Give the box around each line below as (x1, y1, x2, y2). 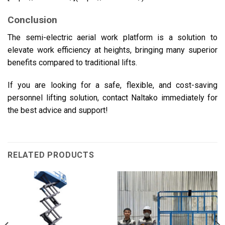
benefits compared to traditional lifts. (8, 57, 137, 67)
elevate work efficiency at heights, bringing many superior (8, 45, 217, 55)
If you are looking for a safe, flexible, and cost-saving (8, 80, 217, 90)
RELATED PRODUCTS (8, 150, 94, 160)
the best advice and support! (8, 105, 108, 116)
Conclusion (8, 14, 57, 26)
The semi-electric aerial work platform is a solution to (8, 32, 217, 42)
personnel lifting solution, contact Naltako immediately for (8, 93, 217, 103)
